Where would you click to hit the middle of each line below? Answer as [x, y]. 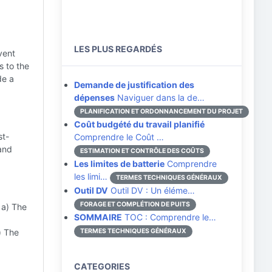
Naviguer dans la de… [160, 97]
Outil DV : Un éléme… [151, 190]
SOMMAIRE [98, 217]
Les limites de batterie [119, 164]
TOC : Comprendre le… [169, 217]
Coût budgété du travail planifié [139, 124]
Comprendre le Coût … [119, 137]
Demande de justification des [134, 85]
